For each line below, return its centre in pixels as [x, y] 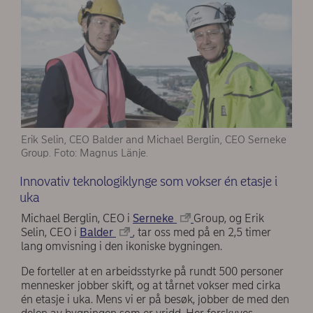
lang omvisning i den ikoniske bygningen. [124, 246]
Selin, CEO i [50, 232]
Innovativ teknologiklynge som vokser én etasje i [149, 181]
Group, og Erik [229, 218]
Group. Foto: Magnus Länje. [85, 153]
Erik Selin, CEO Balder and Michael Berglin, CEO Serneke [154, 140]
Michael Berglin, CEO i [77, 218]
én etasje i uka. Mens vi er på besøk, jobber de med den [155, 299]
